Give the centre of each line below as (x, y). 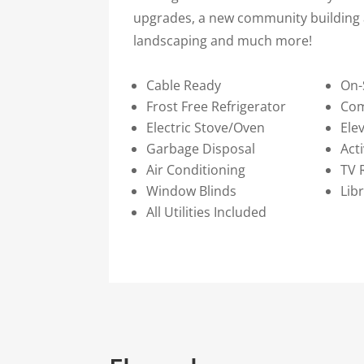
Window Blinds (192, 191)
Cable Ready (184, 86)
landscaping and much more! (223, 41)
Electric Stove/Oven (206, 128)
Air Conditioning (196, 170)
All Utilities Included (207, 212)
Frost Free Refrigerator (217, 107)
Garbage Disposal (201, 149)
